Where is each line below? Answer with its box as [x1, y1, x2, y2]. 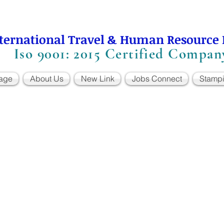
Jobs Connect [131, 73, 182, 83]
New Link [80, 73, 114, 83]
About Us [29, 73, 63, 83]
